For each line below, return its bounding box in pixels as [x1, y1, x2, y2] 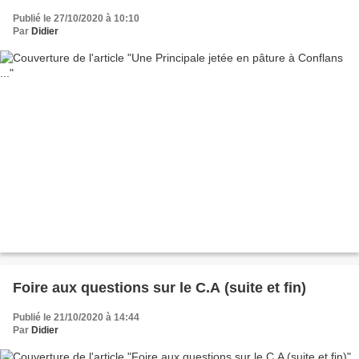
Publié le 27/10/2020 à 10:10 [13, 13, 139, 25]
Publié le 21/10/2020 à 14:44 [13, 311, 139, 323]
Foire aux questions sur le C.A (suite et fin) [13, 279, 306, 296]
